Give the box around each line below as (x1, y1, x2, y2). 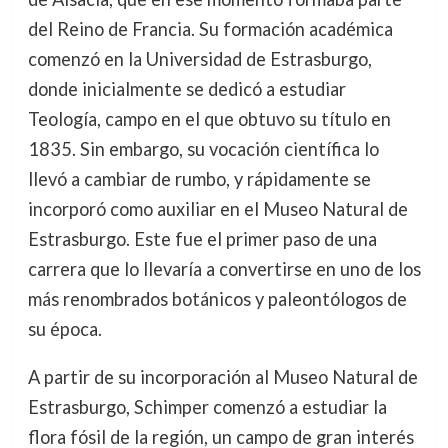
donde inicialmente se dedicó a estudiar (27, 78, 346, 100)
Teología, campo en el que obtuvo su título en (27, 108, 391, 130)
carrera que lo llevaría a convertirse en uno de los (27, 258, 421, 280)
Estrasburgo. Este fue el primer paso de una (27, 228, 377, 250)
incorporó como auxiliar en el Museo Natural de (27, 198, 408, 220)
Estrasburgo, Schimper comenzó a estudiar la (27, 396, 387, 419)
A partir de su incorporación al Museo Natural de (27, 366, 418, 389)
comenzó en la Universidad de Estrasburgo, (27, 48, 372, 70)
